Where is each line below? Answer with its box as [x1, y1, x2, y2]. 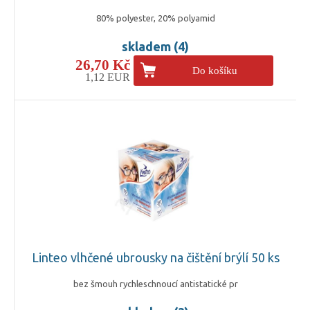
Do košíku [192, 64, 238, 76]
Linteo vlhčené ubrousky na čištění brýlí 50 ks [31, 250, 280, 264]
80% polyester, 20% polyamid [95, 12, 215, 23]
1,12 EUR [84, 71, 130, 83]
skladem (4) [122, 39, 189, 53]
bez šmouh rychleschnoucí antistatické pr [73, 278, 238, 289]
